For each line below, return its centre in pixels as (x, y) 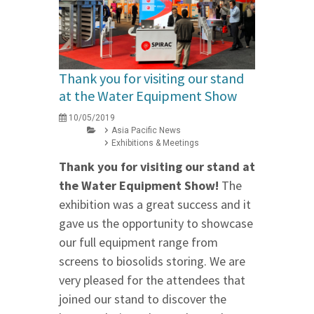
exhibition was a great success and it (155, 204)
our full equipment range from (138, 242)
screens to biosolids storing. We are (152, 261)
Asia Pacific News (146, 130)
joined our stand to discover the (143, 299)
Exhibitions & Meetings (155, 143)
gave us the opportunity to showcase (156, 223)
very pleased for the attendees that (152, 280)
